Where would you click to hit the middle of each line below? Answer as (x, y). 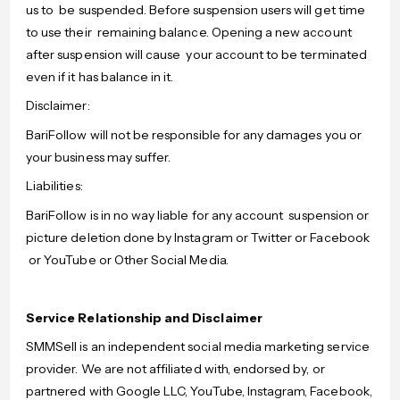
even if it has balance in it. (100, 76)
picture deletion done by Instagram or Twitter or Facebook (198, 237)
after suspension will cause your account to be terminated (196, 54)
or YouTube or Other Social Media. (127, 259)
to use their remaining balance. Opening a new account (189, 32)
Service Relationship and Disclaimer (144, 317)
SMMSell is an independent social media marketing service (198, 347)
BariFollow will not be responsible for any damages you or (194, 134)
